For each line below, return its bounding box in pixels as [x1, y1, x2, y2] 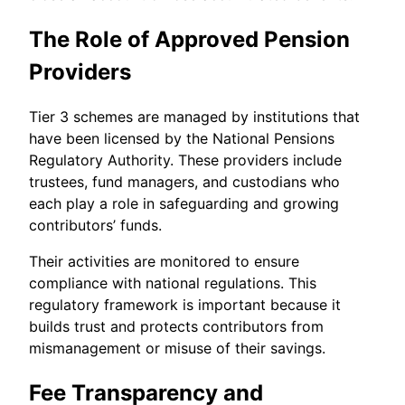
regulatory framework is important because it [29, 296, 341, 315]
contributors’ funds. [29, 216, 162, 235]
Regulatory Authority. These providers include [29, 151, 342, 170]
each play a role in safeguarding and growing [29, 194, 339, 213]
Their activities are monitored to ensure [29, 252, 299, 271]
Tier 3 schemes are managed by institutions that [29, 108, 360, 127]
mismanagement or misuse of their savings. [29, 339, 325, 358]
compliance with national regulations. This [29, 274, 316, 293]
